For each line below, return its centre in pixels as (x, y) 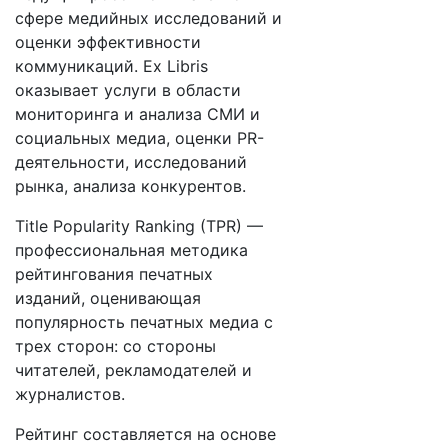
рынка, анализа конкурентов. (130, 186)
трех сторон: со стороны (115, 346)
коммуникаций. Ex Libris (111, 66)
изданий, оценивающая (108, 298)
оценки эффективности (108, 42)
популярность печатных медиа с (144, 322)
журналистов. (70, 394)
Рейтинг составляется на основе (145, 434)
